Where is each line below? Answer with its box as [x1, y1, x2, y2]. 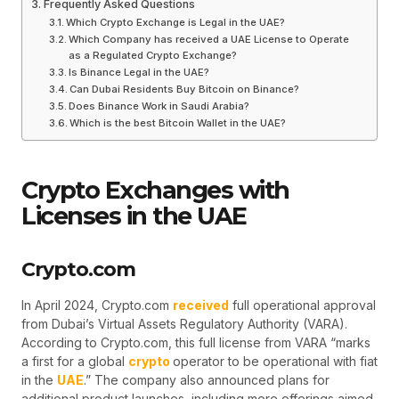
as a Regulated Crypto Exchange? [69, 49, 238, 62]
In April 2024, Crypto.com [21, 297, 173, 313]
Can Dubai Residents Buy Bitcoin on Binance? [69, 83, 300, 96]
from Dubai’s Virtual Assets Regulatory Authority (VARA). [21, 316, 347, 332]
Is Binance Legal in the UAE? [69, 66, 210, 79]
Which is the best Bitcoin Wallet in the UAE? [69, 117, 287, 130]
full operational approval [229, 297, 376, 313]
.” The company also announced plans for [84, 372, 330, 388]
